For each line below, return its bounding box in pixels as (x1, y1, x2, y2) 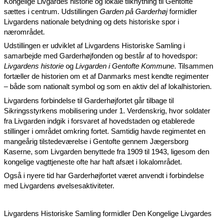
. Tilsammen (174, 62, 213, 70)
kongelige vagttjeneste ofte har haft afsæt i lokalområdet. (4, 158, 182, 166)
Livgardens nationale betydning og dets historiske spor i (4, 18, 179, 26)
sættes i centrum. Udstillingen (4, 7, 100, 16)
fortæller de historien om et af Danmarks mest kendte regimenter (4, 73, 209, 80)
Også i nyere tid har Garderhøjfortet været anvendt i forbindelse (4, 172, 204, 180)
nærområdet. (4, 28, 45, 36)
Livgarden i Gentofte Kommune (75, 62, 174, 70)
